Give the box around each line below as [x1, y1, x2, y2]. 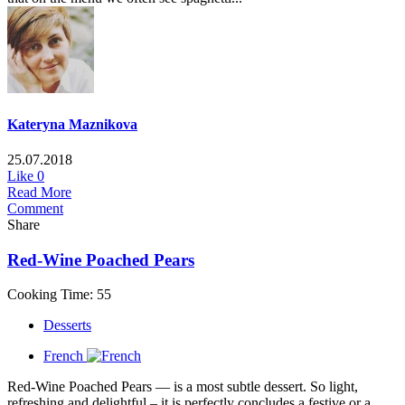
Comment [7, 200, 63, 216]
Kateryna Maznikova [7, 116, 137, 132]
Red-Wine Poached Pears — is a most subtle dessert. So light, [7, 379, 358, 395]
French [43, 348, 83, 364]
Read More [7, 184, 71, 200]
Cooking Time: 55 [7, 287, 111, 303]
